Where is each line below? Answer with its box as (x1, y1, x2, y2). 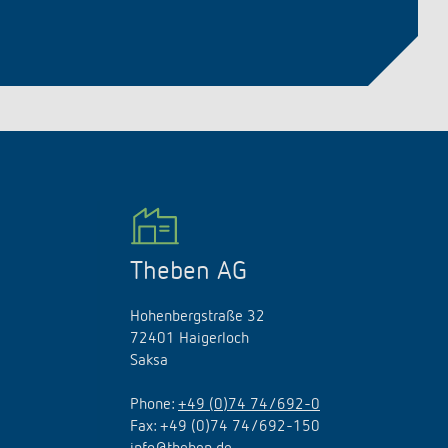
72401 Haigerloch (130, 331, 249, 347)
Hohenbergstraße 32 (130, 309, 265, 325)
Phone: (130, 397, 178, 413)
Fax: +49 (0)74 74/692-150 (130, 419, 320, 435)
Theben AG (130, 259, 247, 285)
